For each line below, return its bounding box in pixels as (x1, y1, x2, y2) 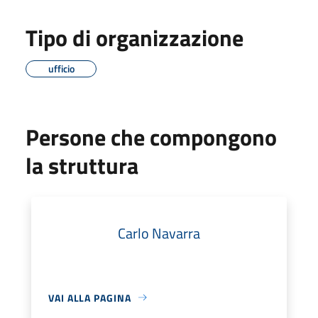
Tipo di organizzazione (26, 20, 243, 55)
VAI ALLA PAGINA (48, 290, 131, 305)
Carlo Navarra (118, 221, 200, 244)
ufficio (48, 60, 75, 76)
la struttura (26, 148, 138, 182)
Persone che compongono (26, 119, 277, 154)
